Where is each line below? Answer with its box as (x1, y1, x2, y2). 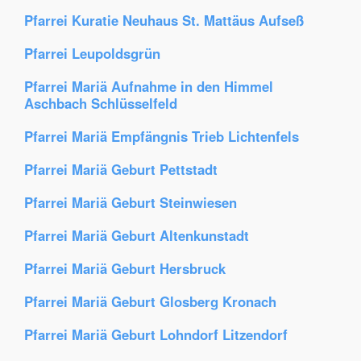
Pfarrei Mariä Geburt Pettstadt (24, 160, 218, 179)
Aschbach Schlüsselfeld (24, 93, 177, 113)
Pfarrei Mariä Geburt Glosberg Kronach (24, 292, 276, 311)
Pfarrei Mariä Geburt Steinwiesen (24, 193, 237, 212)
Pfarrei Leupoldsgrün (24, 44, 160, 63)
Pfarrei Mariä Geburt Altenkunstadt (24, 226, 249, 245)
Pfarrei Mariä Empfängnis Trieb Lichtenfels (24, 127, 299, 146)
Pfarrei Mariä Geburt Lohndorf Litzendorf (24, 325, 288, 344)
